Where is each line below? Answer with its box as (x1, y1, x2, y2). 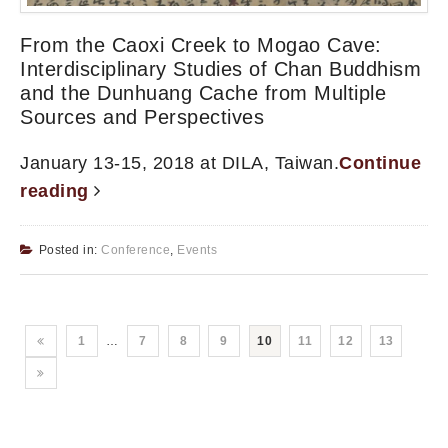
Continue (339, 153, 421, 174)
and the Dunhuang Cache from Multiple (20, 82, 386, 105)
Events (177, 243, 217, 258)
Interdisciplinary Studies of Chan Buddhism (20, 58, 421, 81)
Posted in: (38, 243, 101, 258)
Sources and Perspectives (20, 106, 264, 129)
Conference (101, 243, 170, 258)
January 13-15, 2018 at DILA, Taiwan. (20, 153, 339, 174)
